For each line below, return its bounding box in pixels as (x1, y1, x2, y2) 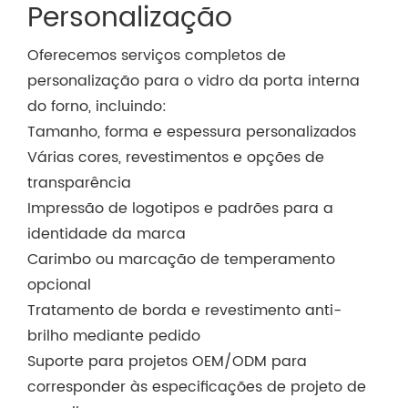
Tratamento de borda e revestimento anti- (27, 298, 342, 322)
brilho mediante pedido (27, 323, 200, 348)
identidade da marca (27, 221, 186, 246)
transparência (27, 170, 131, 195)
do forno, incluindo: (27, 94, 167, 118)
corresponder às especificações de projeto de (27, 374, 366, 399)
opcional (27, 272, 91, 297)
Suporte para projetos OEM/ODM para (27, 349, 307, 373)
